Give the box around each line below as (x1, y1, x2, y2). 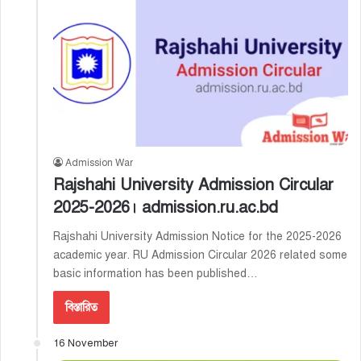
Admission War (65, 157, 133, 169)
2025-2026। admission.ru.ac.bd (53, 197, 278, 218)
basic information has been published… (53, 267, 258, 281)
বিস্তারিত (65, 301, 98, 315)
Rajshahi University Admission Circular (53, 175, 334, 196)
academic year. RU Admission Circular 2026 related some (53, 248, 347, 263)
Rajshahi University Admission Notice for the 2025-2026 (53, 230, 342, 244)
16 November (53, 337, 118, 351)
